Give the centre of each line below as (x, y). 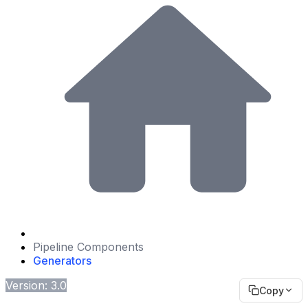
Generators (62, 260)
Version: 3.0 (36, 285)
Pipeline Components (88, 246)
